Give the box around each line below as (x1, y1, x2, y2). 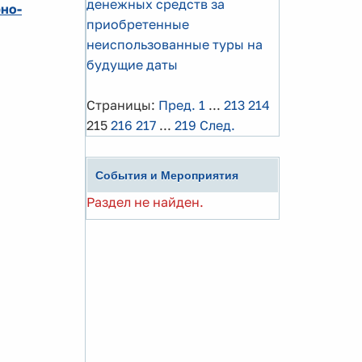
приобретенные (86, 16, 189, 32)
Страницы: (86, 97, 155, 113)
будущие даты (86, 57, 178, 73)
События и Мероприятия (95, 169, 238, 182)
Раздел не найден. (86, 194, 204, 210)
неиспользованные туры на (86, 36, 263, 53)
